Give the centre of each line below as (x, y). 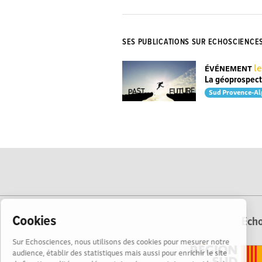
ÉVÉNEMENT (228, 69)
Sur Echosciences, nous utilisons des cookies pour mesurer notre (132, 242)
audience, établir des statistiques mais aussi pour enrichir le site (131, 253)
